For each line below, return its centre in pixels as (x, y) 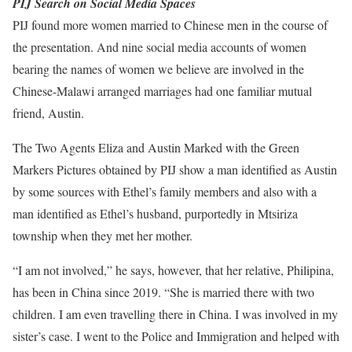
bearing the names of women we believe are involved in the (158, 69)
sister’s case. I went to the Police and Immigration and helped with (176, 336)
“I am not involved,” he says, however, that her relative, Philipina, (173, 270)
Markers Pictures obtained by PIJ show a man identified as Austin (175, 169)
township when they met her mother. (103, 235)
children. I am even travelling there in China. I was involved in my (175, 314)
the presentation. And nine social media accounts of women (159, 47)
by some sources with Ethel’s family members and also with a (165, 191)
